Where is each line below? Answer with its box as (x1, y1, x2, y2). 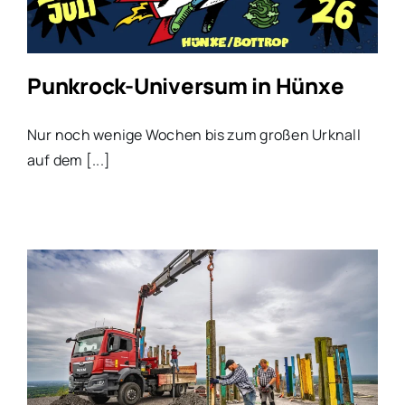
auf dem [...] (26, 150, 111, 171)
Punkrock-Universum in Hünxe (26, 71, 344, 101)
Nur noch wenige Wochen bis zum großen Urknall (26, 125, 361, 146)
